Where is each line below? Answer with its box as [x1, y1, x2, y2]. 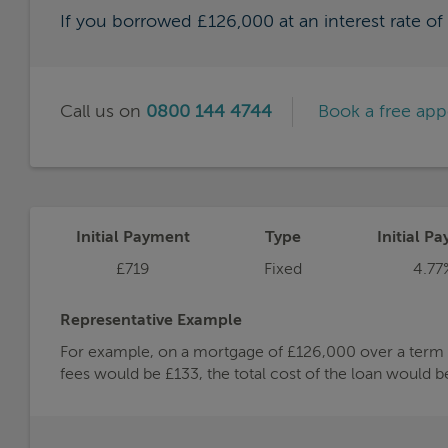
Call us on [60, 102, 146, 121]
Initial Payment [75, 229, 190, 246]
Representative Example [60, 312, 242, 329]
